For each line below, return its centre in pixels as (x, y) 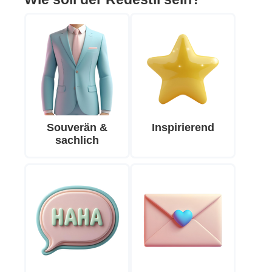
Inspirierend (183, 128)
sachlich (77, 141)
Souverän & (77, 128)
